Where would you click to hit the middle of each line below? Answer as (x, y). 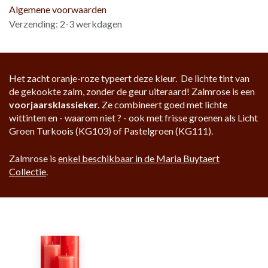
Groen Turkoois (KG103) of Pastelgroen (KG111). (111, 131)
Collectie (28, 172)
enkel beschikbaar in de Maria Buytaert (139, 159)
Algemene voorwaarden (58, 10)
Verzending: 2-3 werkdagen (66, 24)
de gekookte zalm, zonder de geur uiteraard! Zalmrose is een (132, 92)
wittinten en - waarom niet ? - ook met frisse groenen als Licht (133, 118)
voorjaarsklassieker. (54, 105)
